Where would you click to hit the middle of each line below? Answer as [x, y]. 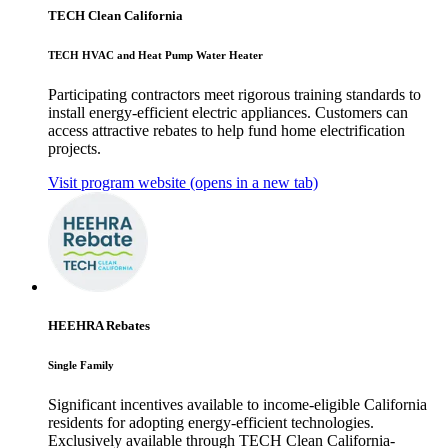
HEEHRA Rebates [99, 325]
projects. [74, 148]
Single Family [81, 364]
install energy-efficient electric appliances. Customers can [228, 112]
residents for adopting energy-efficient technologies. [211, 422]
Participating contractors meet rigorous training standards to [234, 94]
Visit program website [117, 182]
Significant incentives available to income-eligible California [237, 404]
